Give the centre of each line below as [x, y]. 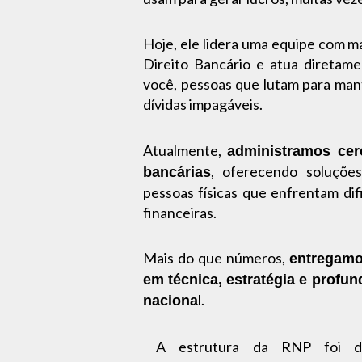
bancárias [177, 172]
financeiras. [180, 212]
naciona [170, 301]
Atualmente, [185, 150]
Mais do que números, [216, 258]
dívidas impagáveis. [203, 105]
